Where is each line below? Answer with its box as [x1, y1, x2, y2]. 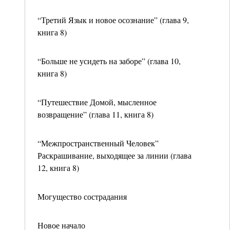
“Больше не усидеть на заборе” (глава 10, [37, 55, 181, 66]
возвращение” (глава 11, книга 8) [37, 109, 154, 120]
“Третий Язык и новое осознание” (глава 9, [37, 14, 189, 25]
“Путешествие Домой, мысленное [37, 97, 157, 107]
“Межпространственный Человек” [37, 138, 159, 148]
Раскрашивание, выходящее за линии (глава [37, 150, 191, 161]
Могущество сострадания [37, 191, 127, 202]
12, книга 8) [37, 162, 79, 173]
